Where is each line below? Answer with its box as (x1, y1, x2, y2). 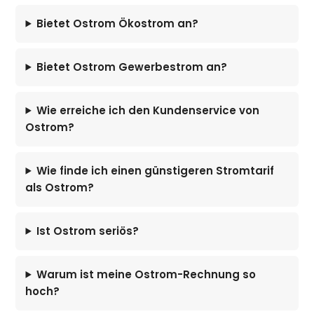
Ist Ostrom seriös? (36, 223, 139, 238)
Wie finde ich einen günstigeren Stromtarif (36, 163, 275, 178)
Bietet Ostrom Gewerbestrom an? (36, 59, 228, 74)
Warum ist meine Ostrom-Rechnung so (36, 266, 257, 282)
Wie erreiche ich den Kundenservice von (36, 102, 260, 118)
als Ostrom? (25, 179, 95, 195)
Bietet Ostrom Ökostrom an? (36, 15, 199, 31)
